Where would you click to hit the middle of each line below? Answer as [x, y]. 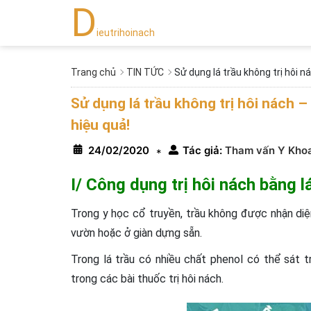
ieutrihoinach [126, 33]
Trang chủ [93, 72]
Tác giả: [202, 150]
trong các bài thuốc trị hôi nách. [147, 279]
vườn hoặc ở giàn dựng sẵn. [136, 233]
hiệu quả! [100, 125]
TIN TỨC [145, 72]
